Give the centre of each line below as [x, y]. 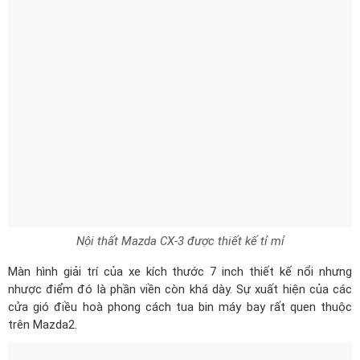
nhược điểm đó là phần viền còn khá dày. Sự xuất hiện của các [180, 253]
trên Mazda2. [43, 288]
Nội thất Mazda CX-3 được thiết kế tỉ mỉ [180, 205]
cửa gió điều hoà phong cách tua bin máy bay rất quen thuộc [180, 271]
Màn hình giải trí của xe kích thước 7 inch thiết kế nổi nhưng [180, 235]
